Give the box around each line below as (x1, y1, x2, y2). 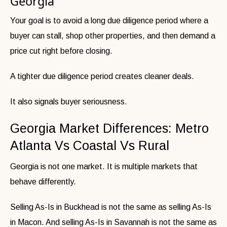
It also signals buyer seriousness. (10, 97, 127, 106)
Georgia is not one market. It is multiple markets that (10, 162, 198, 171)
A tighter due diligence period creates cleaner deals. (10, 71, 194, 81)
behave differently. (10, 177, 76, 186)
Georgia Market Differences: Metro (10, 121, 209, 135)
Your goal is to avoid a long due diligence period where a (10, 16, 208, 25)
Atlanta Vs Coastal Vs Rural (10, 138, 169, 153)
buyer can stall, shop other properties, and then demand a (10, 31, 215, 40)
